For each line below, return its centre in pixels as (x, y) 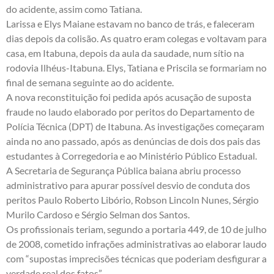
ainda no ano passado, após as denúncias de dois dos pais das (133, 141)
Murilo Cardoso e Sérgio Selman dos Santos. (98, 215)
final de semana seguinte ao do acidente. (90, 83)
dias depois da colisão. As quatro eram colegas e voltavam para (136, 39)
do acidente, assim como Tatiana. (74, 9)
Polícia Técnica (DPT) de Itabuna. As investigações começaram (135, 127)
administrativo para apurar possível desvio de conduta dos (128, 185)
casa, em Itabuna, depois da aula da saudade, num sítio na (125, 53)
